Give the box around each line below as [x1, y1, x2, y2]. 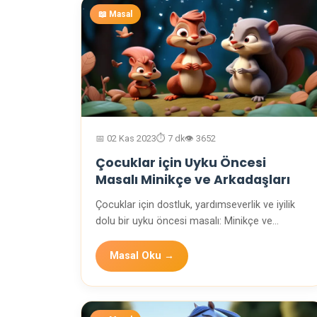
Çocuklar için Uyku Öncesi [96, 154, 266, 172]
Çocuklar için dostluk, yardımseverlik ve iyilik [96, 199, 295, 212]
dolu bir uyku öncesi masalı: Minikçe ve [96, 215, 272, 228]
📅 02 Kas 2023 [96, 133, 156, 144]
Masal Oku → [110, 250, 174, 263]
